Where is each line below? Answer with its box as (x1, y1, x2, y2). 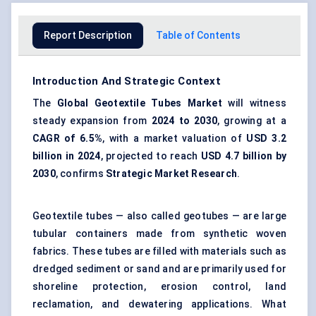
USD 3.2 (246, 133, 286, 145)
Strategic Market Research (106, 168, 238, 180)
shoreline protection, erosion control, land (32, 281, 286, 293)
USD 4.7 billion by (200, 150, 287, 162)
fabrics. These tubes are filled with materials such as (32, 245, 286, 257)
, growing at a (217, 115, 286, 127)
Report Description (44, 30, 132, 42)
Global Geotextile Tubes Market (57, 97, 222, 109)
